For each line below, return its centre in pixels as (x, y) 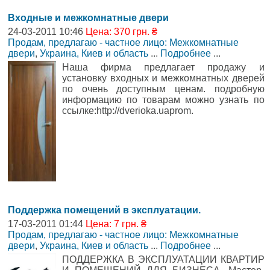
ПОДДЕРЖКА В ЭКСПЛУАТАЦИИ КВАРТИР (163, 260)
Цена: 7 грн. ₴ (116, 224)
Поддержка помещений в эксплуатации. (104, 210)
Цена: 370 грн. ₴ (121, 31)
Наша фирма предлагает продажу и (163, 67)
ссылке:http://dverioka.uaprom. (128, 110)
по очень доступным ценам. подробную (163, 89)
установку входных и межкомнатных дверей (163, 78)
